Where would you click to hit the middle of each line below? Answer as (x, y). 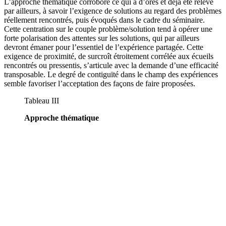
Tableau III (42, 101)
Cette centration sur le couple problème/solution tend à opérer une (108, 29)
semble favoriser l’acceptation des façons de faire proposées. (100, 84)
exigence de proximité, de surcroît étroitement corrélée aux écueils (109, 56)
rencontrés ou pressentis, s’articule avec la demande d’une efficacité (111, 66)
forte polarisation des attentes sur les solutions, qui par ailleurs (102, 38)
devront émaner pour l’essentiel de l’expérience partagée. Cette (104, 47)
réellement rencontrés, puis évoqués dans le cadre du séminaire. (104, 20)
